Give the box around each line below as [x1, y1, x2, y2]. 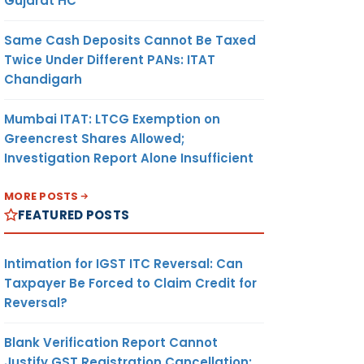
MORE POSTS [4, 188, 79, 204]
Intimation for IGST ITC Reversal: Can [4, 254, 243, 272]
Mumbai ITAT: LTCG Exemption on [4, 110, 220, 128]
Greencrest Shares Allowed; [4, 129, 184, 147]
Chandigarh [4, 70, 82, 88]
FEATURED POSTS [18, 206, 130, 223]
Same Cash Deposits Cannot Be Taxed [4, 31, 256, 49]
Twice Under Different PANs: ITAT [4, 50, 215, 68]
